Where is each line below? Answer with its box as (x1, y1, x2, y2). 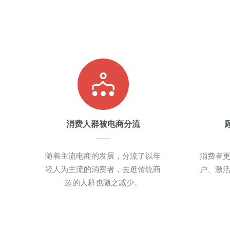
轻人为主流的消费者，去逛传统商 (45, 165, 161, 174)
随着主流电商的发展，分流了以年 (45, 151, 161, 160)
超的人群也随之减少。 (64, 178, 142, 187)
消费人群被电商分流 (66, 120, 140, 128)
